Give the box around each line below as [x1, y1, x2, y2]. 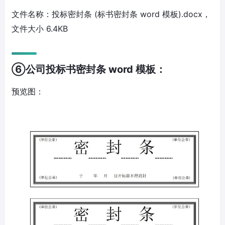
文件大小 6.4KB [12, 24, 68, 34]
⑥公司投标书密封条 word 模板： [12, 63, 166, 76]
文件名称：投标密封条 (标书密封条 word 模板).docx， [12, 9, 210, 20]
